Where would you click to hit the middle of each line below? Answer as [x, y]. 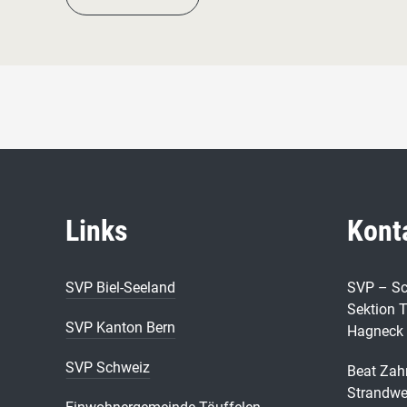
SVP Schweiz [108, 367]
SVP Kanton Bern [120, 328]
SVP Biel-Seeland [120, 288]
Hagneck [375, 331]
